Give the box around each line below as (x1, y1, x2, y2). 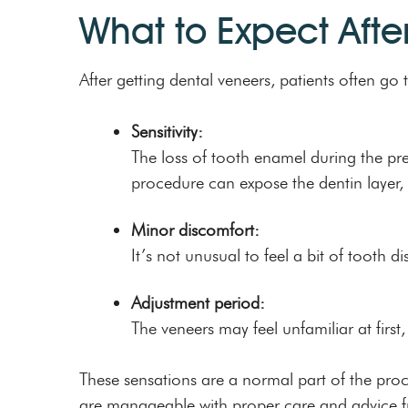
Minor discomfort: (131, 219, 260, 240)
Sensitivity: (131, 120, 203, 142)
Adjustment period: (131, 291, 265, 313)
